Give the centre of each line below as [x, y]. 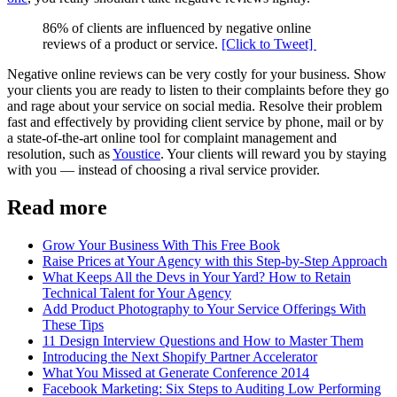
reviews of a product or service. [132, 44]
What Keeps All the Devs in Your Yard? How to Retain [197, 277]
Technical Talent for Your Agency [137, 293]
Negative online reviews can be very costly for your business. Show [197, 74]
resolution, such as [60, 154]
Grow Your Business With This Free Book [161, 245]
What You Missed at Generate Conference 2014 [176, 373]
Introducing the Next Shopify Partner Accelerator [180, 357]
